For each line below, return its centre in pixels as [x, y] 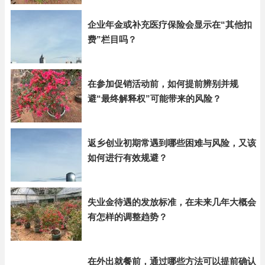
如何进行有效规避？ [127, 158]
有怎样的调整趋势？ [127, 217]
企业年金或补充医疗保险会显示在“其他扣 [170, 25]
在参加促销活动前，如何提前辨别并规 [163, 84]
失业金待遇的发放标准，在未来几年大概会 [172, 202]
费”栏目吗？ [112, 39]
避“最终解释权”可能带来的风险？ [154, 98]
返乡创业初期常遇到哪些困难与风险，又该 [172, 143]
